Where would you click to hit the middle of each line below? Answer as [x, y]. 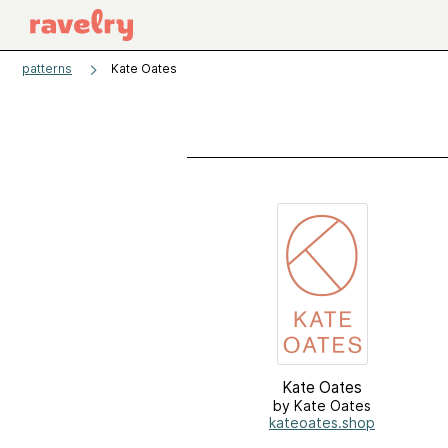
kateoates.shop [322, 422]
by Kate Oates [322, 405]
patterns [47, 68]
